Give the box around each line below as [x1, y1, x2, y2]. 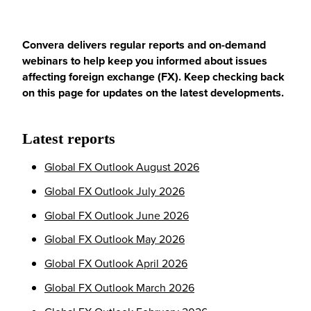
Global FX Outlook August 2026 [44, 158, 199, 174]
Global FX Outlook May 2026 [44, 231, 185, 247]
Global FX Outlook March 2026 [44, 279, 194, 295]
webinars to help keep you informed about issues [22, 52, 267, 69]
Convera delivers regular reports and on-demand [22, 36, 266, 53]
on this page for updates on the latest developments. [22, 84, 284, 101]
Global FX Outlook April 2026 [44, 255, 187, 271]
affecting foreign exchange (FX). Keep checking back [22, 68, 285, 85]
